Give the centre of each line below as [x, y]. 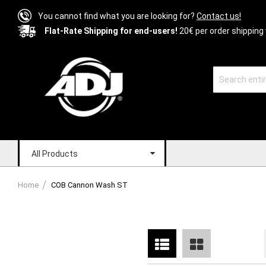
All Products [55, 153]
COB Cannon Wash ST [89, 185]
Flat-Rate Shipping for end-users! [111, 31]
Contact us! [219, 16]
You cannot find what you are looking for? [117, 16]
